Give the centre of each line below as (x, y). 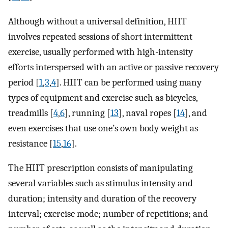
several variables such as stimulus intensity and (101, 183)
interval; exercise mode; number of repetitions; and (108, 214)
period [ (24, 82)
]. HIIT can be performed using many (129, 82)
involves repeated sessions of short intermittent (100, 36)
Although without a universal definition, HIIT (97, 21)
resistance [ (31, 143)
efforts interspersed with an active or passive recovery (113, 67)
